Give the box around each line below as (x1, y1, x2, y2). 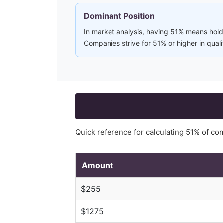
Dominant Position (84, 11, 155, 21)
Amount (82, 160, 113, 170)
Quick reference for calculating (75, 127, 186, 137)
